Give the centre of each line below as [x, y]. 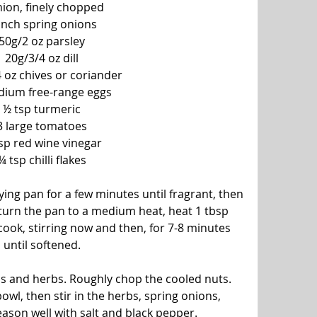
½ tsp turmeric [42, 109]
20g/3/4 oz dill [42, 58]
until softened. [42, 244]
